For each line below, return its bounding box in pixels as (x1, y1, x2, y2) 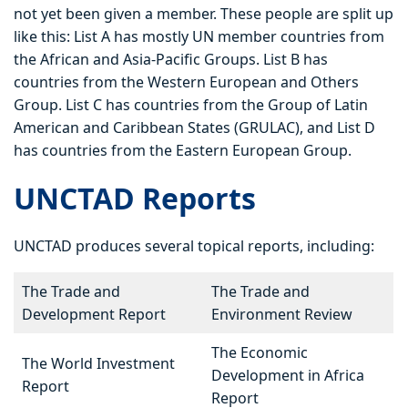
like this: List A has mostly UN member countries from (14, 26, 384, 47)
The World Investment (22, 353, 175, 374)
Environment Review (211, 304, 352, 325)
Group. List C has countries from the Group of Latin (14, 95, 368, 116)
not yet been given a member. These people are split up (14, 4, 393, 25)
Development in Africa (211, 365, 364, 386)
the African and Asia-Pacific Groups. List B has (14, 49, 328, 70)
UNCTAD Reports (14, 178, 256, 219)
